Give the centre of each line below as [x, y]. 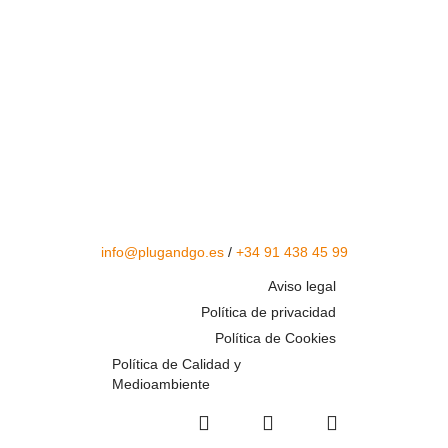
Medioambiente [161, 384]
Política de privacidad [268, 312]
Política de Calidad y [176, 364]
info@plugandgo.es [162, 252]
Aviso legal [302, 286]
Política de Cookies [275, 338]
